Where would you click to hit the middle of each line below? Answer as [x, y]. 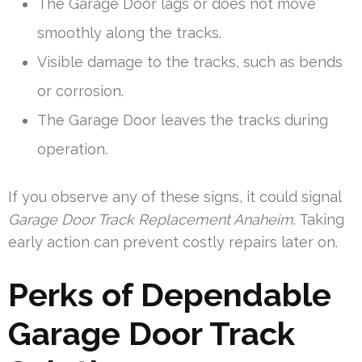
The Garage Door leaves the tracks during [183, 120]
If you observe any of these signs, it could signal [175, 197]
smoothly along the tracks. [129, 33]
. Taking [319, 220]
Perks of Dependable [170, 295]
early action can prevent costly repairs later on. [173, 242]
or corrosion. [80, 91]
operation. [72, 149]
